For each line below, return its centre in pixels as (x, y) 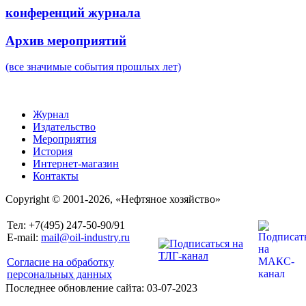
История (53, 152)
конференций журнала (73, 13)
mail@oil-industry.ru (85, 238)
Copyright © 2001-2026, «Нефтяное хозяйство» (113, 199)
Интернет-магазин (76, 164)
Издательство (64, 127)
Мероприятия (65, 139)
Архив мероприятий (66, 40)
